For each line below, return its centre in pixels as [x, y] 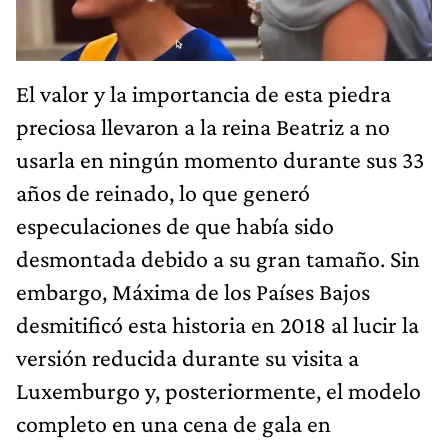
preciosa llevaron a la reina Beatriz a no [203, 126]
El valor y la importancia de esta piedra [203, 93]
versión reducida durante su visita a [187, 357]
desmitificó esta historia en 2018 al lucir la [217, 324]
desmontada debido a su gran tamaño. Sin [218, 258]
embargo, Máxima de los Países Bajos [193, 291]
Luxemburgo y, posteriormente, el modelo [218, 390]
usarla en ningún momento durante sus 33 [220, 159]
